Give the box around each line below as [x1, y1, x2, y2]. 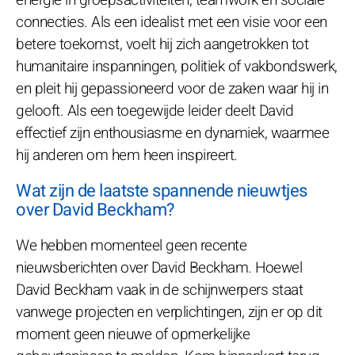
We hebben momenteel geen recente [16, 234, 246, 257]
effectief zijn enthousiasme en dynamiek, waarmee [16, 121, 329, 144]
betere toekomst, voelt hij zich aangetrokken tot [16, 32, 308, 55]
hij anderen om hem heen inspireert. [16, 143, 238, 166]
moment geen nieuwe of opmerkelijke [16, 323, 250, 345]
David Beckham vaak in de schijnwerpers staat [16, 278, 303, 301]
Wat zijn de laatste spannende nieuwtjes [16, 177, 307, 204]
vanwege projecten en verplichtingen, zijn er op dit [16, 300, 323, 323]
